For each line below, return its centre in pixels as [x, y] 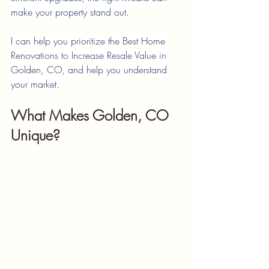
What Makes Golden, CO [92, 115]
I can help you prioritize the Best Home [89, 41]
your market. [35, 84]
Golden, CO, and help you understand [90, 70]
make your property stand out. [70, 12]
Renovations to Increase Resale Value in [90, 55]
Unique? [35, 135]
